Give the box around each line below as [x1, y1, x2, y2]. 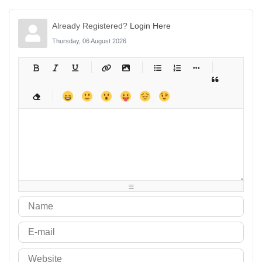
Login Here [129, 20, 171, 30]
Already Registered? [51, 20, 130, 30]
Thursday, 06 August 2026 [51, 37, 126, 44]
